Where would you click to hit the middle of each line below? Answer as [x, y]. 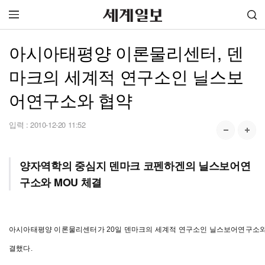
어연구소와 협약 [71, 100]
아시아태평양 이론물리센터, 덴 [126, 52]
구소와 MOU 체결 [61, 182]
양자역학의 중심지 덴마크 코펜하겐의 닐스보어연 [135, 166]
